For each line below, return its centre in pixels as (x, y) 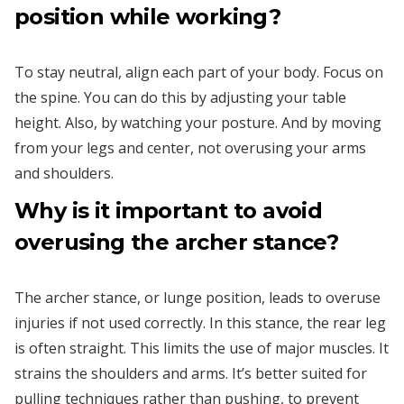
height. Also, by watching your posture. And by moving (198, 122)
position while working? (148, 16)
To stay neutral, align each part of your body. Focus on (199, 72)
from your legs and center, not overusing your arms (190, 147)
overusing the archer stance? (177, 242)
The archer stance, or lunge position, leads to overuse (197, 297)
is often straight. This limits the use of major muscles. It (202, 348)
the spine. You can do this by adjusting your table (180, 97)
